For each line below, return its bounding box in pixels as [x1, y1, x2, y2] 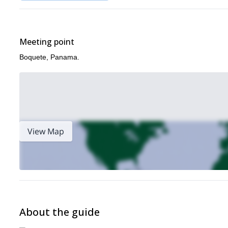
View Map [27, 126, 64, 137]
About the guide [19, 205, 100, 219]
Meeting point [19, 36, 74, 47]
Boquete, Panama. [19, 53, 79, 61]
